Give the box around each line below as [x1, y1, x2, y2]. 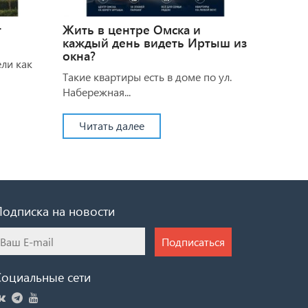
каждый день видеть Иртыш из [63, 34, 247, 51]
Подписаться [162, 234, 225, 249]
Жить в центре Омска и [63, 21, 201, 38]
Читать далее [79, 118, 144, 133]
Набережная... [63, 84, 131, 99]
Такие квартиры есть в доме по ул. [63, 69, 232, 84]
